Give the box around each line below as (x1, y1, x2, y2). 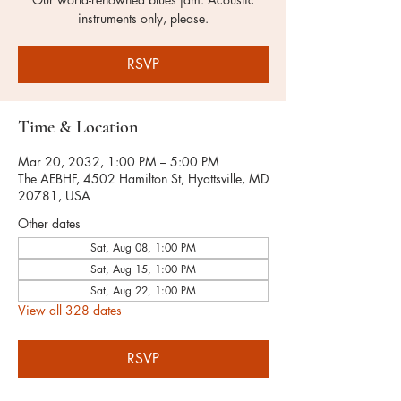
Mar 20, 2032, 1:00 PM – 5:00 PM (18, 153, 219, 170)
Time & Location (18, 116, 138, 138)
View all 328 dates (18, 302, 122, 319)
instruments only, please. (78, 10, 209, 27)
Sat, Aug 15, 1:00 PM (90, 261, 196, 277)
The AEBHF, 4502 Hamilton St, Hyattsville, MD (18, 170, 269, 187)
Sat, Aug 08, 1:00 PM (90, 240, 196, 255)
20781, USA (18, 187, 90, 204)
